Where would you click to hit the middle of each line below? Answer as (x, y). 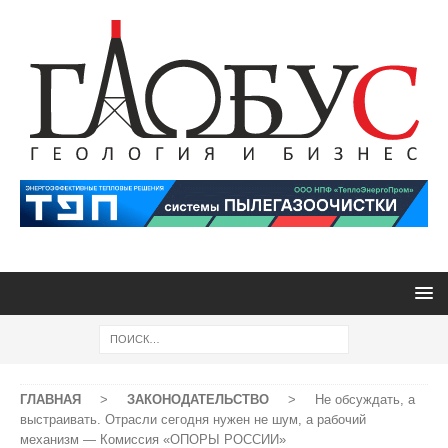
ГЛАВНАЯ (50, 399)
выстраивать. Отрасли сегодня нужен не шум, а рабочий (193, 419)
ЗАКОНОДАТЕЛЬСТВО (198, 399)
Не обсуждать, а (365, 399)
